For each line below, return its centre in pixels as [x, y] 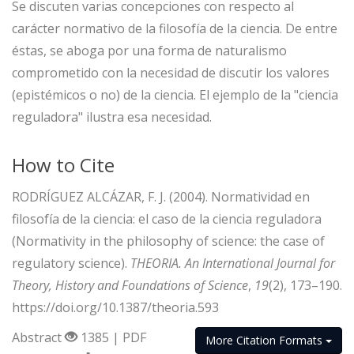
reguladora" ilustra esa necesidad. [112, 117]
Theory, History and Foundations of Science [130, 285]
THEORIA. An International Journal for [233, 263]
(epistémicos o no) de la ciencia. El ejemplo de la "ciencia [175, 94]
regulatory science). [71, 263]
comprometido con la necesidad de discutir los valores [171, 72]
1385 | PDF [112, 337]
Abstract [38, 337]
